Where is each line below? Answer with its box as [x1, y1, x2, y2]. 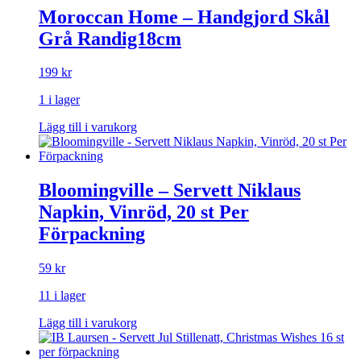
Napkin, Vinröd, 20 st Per [39, 201, 249, 223]
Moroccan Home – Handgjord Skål [39, 6, 330, 27]
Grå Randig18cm [39, 27, 181, 49]
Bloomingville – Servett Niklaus [39, 180, 301, 201]
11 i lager [39, 288, 85, 303]
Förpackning [39, 223, 145, 245]
